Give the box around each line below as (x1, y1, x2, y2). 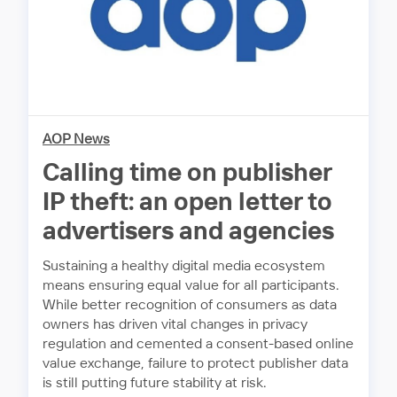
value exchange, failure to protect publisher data (43, 357, 348, 371)
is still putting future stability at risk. (43, 377, 267, 391)
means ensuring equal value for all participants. (43, 279, 339, 293)
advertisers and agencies (43, 220, 334, 245)
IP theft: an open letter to (43, 191, 332, 216)
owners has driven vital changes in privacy (43, 318, 307, 332)
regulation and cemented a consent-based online (43, 338, 354, 352)
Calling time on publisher (43, 161, 331, 187)
